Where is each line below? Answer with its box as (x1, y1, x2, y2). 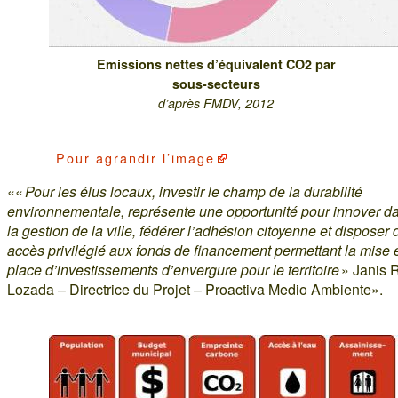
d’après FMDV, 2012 (158, 93, 274, 112)
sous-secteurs (171, 74, 260, 92)
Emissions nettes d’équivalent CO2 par (96, 54, 336, 73)
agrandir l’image (96, 147, 215, 167)
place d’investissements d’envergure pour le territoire (7, 259, 339, 280)
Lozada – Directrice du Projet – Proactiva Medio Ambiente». (7, 278, 383, 299)
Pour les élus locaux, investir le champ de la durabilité (25, 180, 362, 202)
